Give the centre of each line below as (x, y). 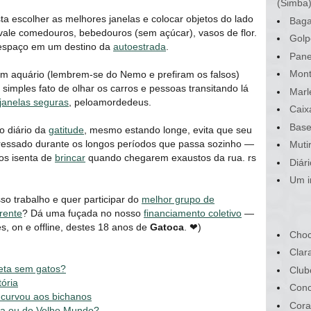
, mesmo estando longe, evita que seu (168, 130)
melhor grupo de (178, 200)
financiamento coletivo (193, 213)
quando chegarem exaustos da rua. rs (171, 158)
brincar (70, 158)
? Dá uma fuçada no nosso (83, 213)
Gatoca (167, 227)
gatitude (66, 130)
